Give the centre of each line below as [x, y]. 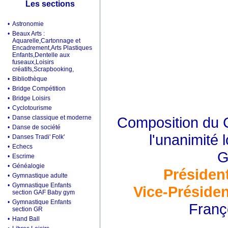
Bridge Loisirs [31, 98]
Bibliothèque [30, 79]
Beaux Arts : [28, 34]
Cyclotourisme [32, 108]
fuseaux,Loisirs [33, 62]
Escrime [23, 156]
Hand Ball [26, 219]
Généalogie [28, 166]
